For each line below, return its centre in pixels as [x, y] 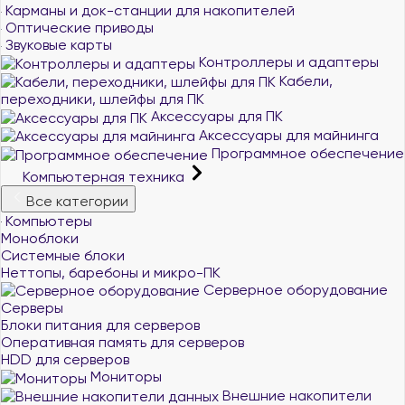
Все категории [77, 201]
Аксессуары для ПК [215, 116]
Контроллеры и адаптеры [287, 62]
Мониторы [124, 377]
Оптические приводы [78, 28]
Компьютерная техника [104, 176]
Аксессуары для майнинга [287, 135]
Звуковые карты [57, 45]
